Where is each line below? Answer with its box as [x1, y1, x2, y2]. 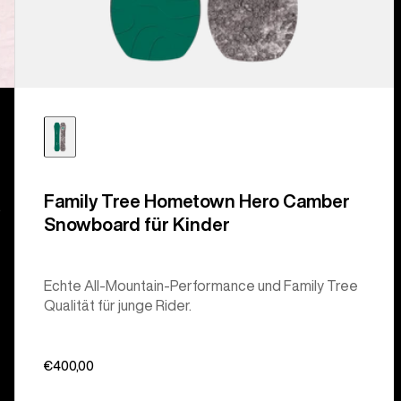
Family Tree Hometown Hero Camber [43, 191, 350, 210]
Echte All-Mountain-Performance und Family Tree [43, 277, 358, 293]
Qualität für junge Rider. [43, 297, 192, 312]
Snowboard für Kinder [43, 214, 230, 234]
